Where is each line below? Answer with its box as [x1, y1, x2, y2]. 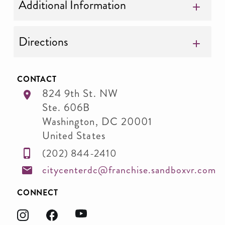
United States [42, 128, 105, 143]
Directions [19, 33, 68, 50]
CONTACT [17, 73, 57, 85]
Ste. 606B [42, 100, 90, 115]
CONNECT [17, 186, 58, 198]
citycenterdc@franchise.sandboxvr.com [42, 163, 216, 177]
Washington [42, 114, 95, 129]
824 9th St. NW [42, 86, 118, 101]
